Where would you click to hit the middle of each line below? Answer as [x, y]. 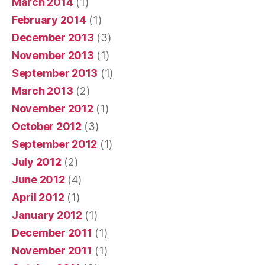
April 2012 [38, 197]
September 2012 [55, 144]
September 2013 [55, 73]
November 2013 [53, 55]
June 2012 [38, 179]
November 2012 [53, 108]
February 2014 [49, 20]
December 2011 [52, 232]
